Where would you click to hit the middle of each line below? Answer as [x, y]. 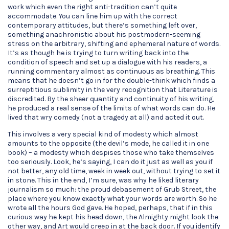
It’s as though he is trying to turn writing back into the [98, 53]
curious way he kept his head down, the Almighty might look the [113, 217]
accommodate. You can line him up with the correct [93, 16]
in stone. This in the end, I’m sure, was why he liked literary [103, 180]
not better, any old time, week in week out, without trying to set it [114, 171]
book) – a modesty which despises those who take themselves [111, 153]
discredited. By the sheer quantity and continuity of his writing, [111, 99]
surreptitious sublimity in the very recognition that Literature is [113, 90]
